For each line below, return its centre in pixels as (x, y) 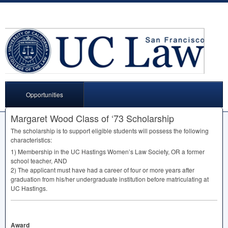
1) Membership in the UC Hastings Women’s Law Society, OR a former (108, 151)
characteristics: (31, 140)
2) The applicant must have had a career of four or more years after (103, 170)
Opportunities (45, 94)
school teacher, (32, 161)
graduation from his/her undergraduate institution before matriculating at (110, 179)
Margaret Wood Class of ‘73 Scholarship (92, 118)
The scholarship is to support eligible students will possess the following (110, 131)
